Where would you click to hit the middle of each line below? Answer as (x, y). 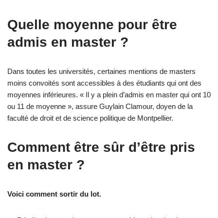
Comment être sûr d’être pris (101, 147)
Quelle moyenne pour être (92, 24)
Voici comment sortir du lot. (54, 194)
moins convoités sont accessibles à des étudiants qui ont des (104, 83)
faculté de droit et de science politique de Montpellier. (90, 118)
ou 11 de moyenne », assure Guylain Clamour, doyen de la (100, 106)
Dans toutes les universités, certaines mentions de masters (101, 71)
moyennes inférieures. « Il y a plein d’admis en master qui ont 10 (109, 94)
